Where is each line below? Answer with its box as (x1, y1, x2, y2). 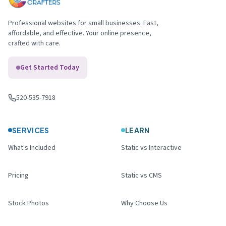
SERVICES (12, 126, 49, 135)
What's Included (8, 143, 55, 153)
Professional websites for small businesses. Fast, (8, 18, 158, 28)
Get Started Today (20, 63, 79, 73)
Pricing (8, 171, 29, 181)
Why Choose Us (121, 198, 167, 208)
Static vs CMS (121, 171, 162, 181)
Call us (8, 97, 27, 107)
